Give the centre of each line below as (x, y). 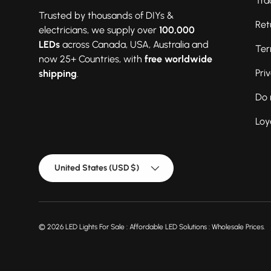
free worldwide (178, 59)
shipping (58, 73)
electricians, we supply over (99, 30)
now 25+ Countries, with (92, 59)
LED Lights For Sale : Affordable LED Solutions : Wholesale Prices (165, 227)
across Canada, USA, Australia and (135, 44)
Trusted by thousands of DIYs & (106, 15)
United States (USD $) (97, 168)
